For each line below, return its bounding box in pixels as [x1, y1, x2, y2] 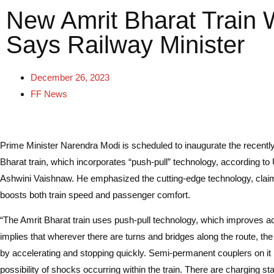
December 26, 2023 [31, 72, 109, 83]
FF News [31, 89, 67, 99]
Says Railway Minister [6, 31, 245, 58]
